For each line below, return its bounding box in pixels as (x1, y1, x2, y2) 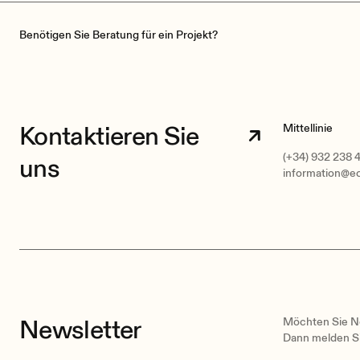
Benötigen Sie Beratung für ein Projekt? (19, 28, 218, 43)
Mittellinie (283, 121, 333, 136)
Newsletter (19, 314, 141, 347)
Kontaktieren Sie (19, 121, 199, 153)
